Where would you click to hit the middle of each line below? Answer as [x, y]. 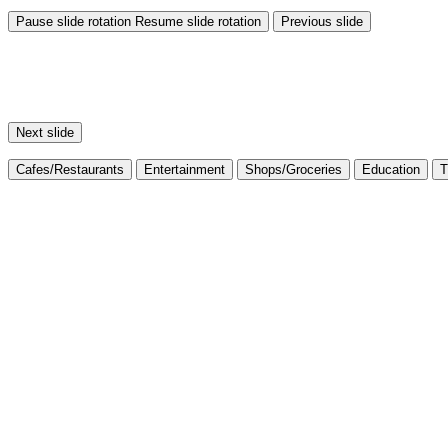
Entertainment [184, 169]
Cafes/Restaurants [70, 169]
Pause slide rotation [73, 21]
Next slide [45, 132]
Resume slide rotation [198, 21]
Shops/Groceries [293, 169]
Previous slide [322, 21]
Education [391, 169]
